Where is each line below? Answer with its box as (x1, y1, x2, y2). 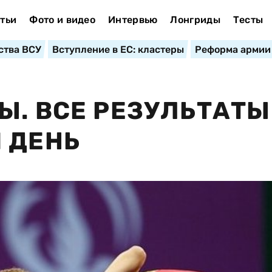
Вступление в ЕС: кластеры (52, 44, 184, 55)
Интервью (107, 14, 158, 25)
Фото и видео (29, 14, 96, 25)
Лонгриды (170, 14, 220, 25)
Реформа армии (194, 44, 271, 55)
